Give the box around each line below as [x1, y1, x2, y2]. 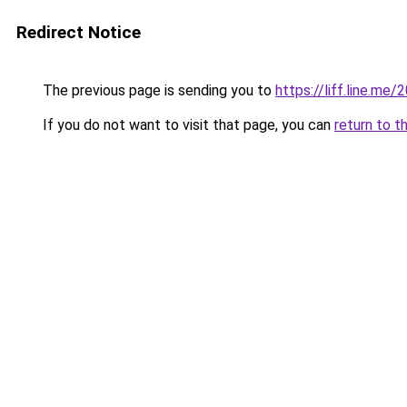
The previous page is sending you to [39, 82, 275, 99]
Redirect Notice [16, 22, 141, 43]
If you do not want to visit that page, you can [39, 116, 334, 134]
